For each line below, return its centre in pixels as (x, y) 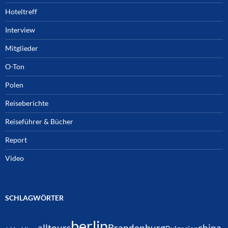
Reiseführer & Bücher (39, 122)
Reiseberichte (27, 103)
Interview (20, 30)
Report (16, 140)
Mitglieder (22, 48)
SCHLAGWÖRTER (34, 198)
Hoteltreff (21, 12)
